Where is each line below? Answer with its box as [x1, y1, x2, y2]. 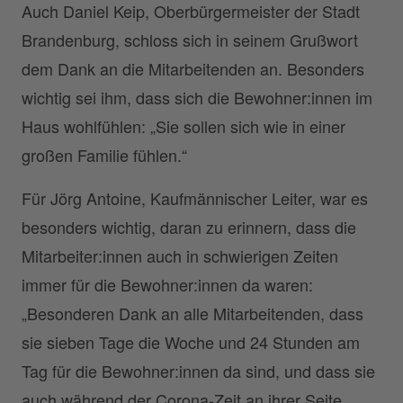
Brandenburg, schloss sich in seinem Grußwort [22, 28, 358, 52]
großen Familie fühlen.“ [22, 143, 187, 167]
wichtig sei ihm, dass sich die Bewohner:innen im [22, 85, 372, 110]
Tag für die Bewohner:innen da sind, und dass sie [22, 359, 375, 383]
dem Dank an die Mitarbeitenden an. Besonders [22, 57, 364, 81]
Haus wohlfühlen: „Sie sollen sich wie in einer [22, 114, 345, 139]
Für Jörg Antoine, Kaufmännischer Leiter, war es [22, 186, 368, 210]
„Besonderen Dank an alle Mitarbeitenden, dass [22, 301, 363, 326]
